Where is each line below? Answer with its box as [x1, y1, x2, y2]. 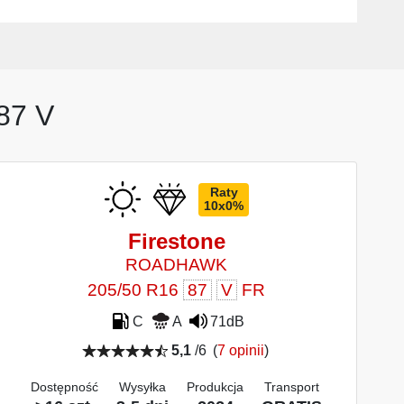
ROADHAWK [125, 255, 228, 275]
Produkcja [187, 380, 244, 395]
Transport [264, 380, 320, 395]
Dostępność [31, 380, 99, 395]
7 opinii [216, 343, 264, 359]
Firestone [127, 229, 225, 254]
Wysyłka [119, 380, 167, 395]
